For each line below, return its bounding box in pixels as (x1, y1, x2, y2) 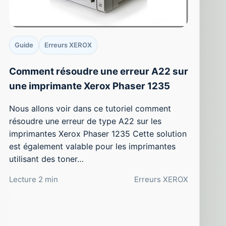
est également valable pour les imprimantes (9, 141, 176, 152)
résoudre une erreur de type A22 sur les (9, 116, 161, 127)
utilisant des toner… (9, 154, 84, 164)
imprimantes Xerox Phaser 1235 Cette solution (9, 129, 187, 139)
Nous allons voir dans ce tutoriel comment (9, 103, 171, 114)
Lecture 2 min (9, 175, 58, 185)
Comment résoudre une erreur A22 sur (9, 65, 188, 77)
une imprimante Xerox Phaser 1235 (9, 80, 170, 92)
